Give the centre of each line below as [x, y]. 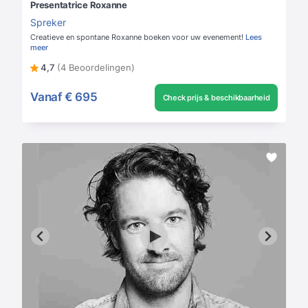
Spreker [48, 22]
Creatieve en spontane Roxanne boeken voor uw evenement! [138, 37]
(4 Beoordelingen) [96, 67]
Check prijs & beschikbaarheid [216, 97]
